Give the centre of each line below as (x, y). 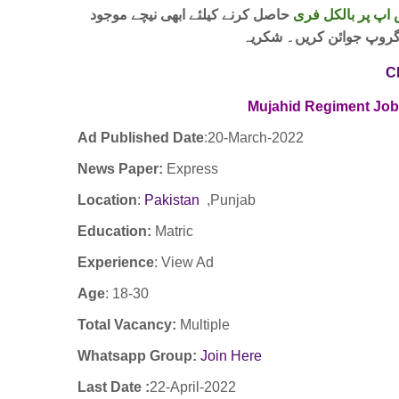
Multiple (207, 325)
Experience (116, 263)
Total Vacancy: (129, 325)
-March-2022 (265, 138)
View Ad (186, 263)
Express (192, 169)
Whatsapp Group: (139, 356)
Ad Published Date (141, 138)
